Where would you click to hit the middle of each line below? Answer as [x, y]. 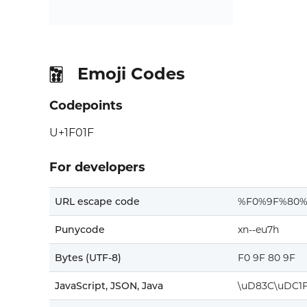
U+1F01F [72, 133]
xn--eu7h [258, 230]
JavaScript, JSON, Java [109, 286]
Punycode [80, 230]
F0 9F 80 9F [267, 258]
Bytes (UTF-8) [88, 258]
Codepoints [86, 106]
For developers [97, 168]
